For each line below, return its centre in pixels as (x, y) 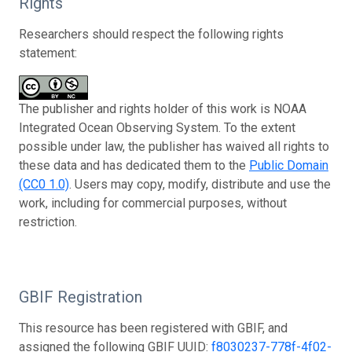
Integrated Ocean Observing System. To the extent (157, 127)
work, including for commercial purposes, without (153, 203)
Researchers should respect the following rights (151, 34)
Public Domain (289, 165)
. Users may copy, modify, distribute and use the (200, 184)
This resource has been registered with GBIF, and (153, 328)
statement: (48, 53)
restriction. (48, 222)
